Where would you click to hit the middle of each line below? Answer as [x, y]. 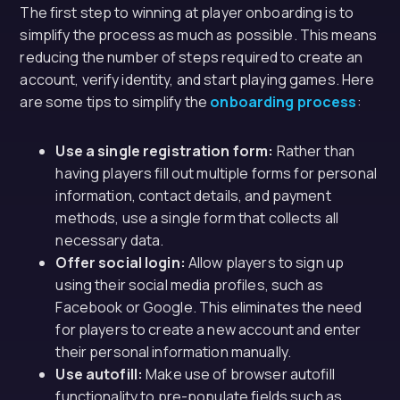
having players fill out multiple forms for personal [216, 173]
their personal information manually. [174, 352]
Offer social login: [121, 262]
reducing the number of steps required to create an [191, 57]
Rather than [314, 151]
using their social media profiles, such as [189, 285]
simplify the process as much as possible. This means [199, 35]
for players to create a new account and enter [208, 329]
